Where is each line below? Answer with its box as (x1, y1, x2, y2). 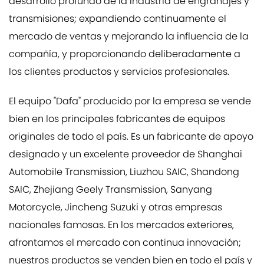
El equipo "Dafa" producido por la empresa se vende (9, 94, 251, 110)
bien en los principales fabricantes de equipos (9, 111, 225, 128)
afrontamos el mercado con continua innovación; (9, 235, 241, 252)
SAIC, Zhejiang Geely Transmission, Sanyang (9, 182, 212, 199)
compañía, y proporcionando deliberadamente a (9, 47, 240, 63)
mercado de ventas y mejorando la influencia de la (9, 29, 249, 45)
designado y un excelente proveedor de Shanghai (9, 147, 242, 163)
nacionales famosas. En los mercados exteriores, (9, 217, 234, 234)
